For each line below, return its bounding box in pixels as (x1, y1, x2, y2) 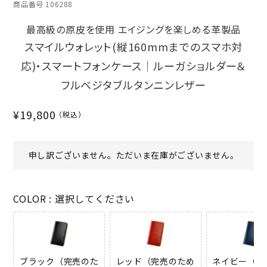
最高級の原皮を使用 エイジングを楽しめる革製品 (26, 22, 241, 37)
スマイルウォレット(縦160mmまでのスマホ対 (24, 39, 243, 55)
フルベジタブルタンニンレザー (60, 77, 207, 93)
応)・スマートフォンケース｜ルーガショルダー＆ (20, 58, 247, 74)
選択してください (54, 191, 135, 206)
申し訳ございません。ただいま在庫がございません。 (28, 149, 239, 162)
